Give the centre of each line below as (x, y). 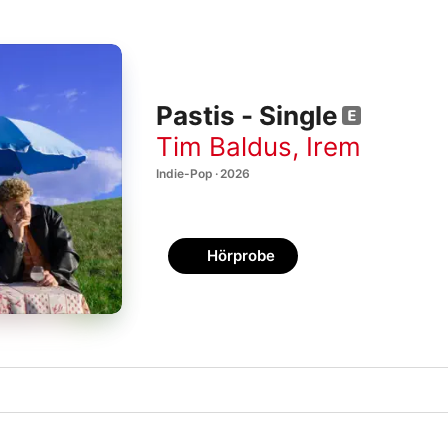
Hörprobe (241, 255)
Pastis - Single (247, 116)
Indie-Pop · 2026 (203, 173)
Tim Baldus (224, 146)
